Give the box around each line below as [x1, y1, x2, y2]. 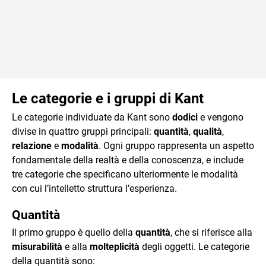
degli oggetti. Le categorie [140, 241, 249, 253]
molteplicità [90, 241, 140, 253]
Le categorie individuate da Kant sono [12, 112, 172, 123]
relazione [12, 140, 52, 151]
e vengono [198, 112, 243, 123]
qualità [193, 126, 222, 137]
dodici [172, 112, 198, 123]
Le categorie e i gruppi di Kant [12, 90, 204, 107]
